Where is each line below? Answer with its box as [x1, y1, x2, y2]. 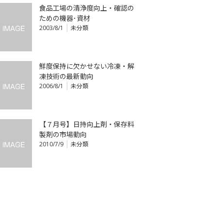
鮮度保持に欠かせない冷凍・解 [39, 62, 134, 71]
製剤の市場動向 [39, 130, 87, 139]
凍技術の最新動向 [39, 72, 93, 81]
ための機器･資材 [39, 14, 90, 23]
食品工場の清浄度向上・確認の [39, 3, 134, 13]
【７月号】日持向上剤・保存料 [39, 120, 134, 129]
